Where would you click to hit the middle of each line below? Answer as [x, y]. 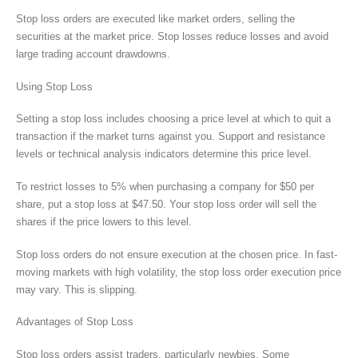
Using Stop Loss [54, 86]
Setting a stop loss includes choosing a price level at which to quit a [173, 119]
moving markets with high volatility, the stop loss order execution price [179, 272]
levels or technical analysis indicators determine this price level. [164, 154]
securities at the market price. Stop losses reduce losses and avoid [172, 37]
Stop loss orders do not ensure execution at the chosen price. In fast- [177, 254]
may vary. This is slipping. [77, 289]
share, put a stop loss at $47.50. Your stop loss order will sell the [166, 204]
